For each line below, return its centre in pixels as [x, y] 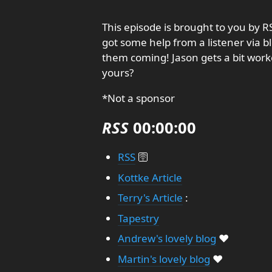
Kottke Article [150, 177]
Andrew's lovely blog [167, 238]
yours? [118, 73]
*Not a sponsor [138, 98]
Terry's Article [150, 198]
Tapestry [138, 218]
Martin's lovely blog [164, 259]
